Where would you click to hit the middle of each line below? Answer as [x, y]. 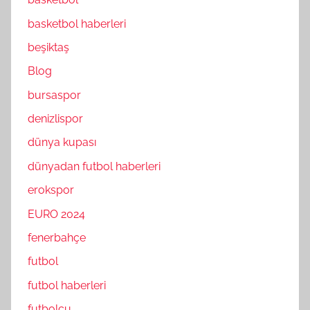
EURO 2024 [56, 214]
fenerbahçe [57, 237]
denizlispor [55, 119]
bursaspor [54, 95]
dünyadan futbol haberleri [94, 166]
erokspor [51, 190]
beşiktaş [48, 47]
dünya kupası [62, 143]
